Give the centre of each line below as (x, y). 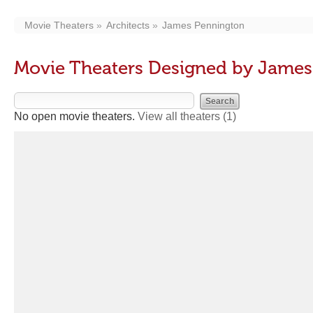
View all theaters (180, 116)
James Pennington (203, 25)
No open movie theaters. (76, 116)
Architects (128, 25)
